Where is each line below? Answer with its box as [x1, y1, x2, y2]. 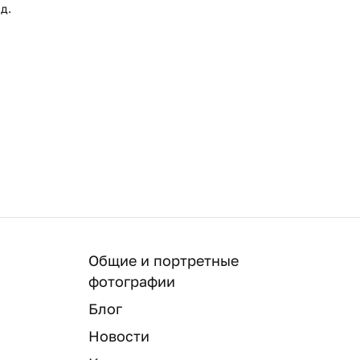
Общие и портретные [88, 251, 239, 269]
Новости [88, 326, 149, 345]
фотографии [88, 272, 175, 290]
